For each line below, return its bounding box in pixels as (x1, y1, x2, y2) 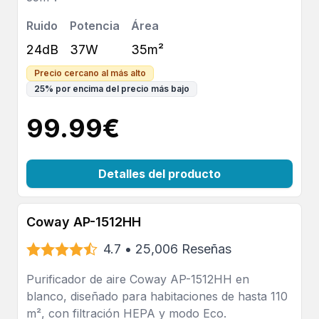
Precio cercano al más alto (34, 68, 146, 78)
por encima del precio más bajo (56, 83, 189, 94)
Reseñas (182, 241, 231, 256)
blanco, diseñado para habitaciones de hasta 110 (26, 289, 288, 303)
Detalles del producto (98, 167, 221, 181)
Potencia (70, 19, 120, 33)
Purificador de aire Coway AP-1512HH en (26, 272, 249, 286)
